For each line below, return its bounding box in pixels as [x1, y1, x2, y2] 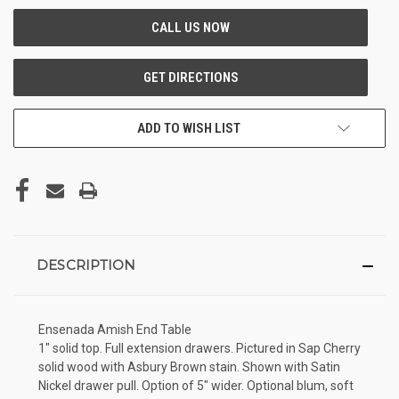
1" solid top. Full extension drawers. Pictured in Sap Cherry [38, 340, 361, 355]
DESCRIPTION [36, 256, 136, 273]
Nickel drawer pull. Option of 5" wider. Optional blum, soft [38, 378, 354, 393]
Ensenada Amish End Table [38, 322, 191, 337]
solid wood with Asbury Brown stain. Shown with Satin [38, 359, 340, 374]
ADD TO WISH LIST [137, 119, 240, 136]
